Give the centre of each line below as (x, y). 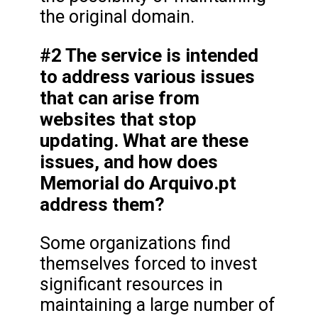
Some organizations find (135, 243)
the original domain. (119, 16)
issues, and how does (129, 161)
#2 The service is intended (149, 55)
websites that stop (118, 119)
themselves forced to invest (148, 263)
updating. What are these (144, 140)
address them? (104, 204)
